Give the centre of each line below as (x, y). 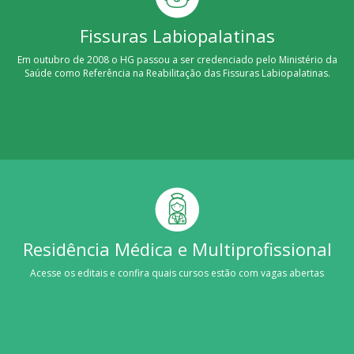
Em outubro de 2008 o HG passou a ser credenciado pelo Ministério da (177, 59)
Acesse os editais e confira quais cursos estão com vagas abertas (177, 273)
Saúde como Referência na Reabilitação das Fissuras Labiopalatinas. (177, 73)
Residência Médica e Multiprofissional (177, 249)
